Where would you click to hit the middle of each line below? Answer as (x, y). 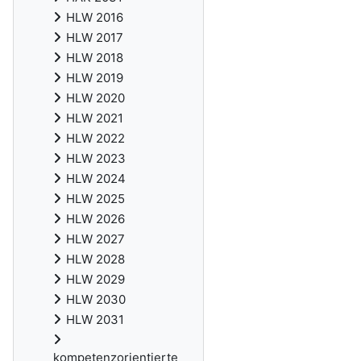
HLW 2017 (95, 37)
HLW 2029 (95, 279)
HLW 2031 (95, 320)
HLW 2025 (95, 199)
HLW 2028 (95, 259)
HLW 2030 (96, 299)
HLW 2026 (95, 219)
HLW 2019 (95, 78)
